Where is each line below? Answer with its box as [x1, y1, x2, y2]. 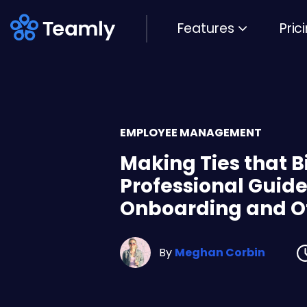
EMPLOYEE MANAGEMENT [120, 125, 262, 141]
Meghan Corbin [175, 244, 265, 260]
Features [177, 19, 234, 38]
